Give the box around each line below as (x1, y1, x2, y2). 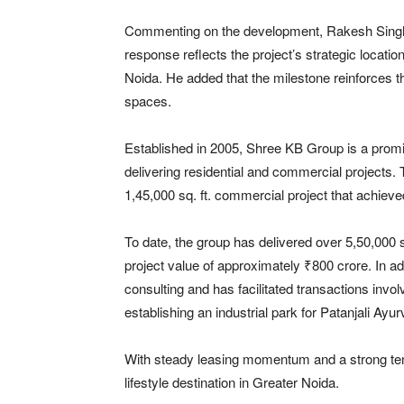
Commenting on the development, (124, 20, 326, 40)
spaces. (124, 90, 171, 110)
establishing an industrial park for (124, 301, 320, 321)
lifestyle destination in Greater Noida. (124, 372, 339, 391)
